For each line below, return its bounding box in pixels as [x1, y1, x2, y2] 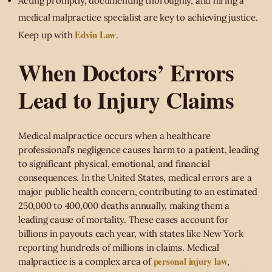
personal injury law [153, 254, 228, 268]
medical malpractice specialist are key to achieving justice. [18, 12, 258, 24]
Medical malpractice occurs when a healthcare [18, 130, 211, 142]
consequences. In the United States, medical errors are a [18, 172, 252, 184]
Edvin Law [75, 28, 117, 42]
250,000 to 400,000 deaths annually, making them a [18, 200, 229, 212]
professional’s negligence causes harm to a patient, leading [18, 144, 259, 156]
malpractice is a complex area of [18, 256, 154, 268]
